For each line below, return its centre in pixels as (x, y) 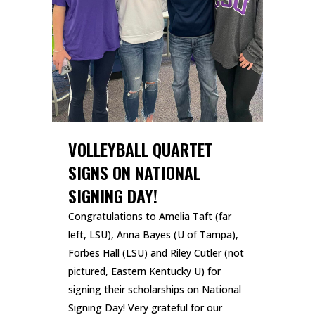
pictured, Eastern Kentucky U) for (144, 271)
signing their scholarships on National (155, 290)
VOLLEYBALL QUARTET (141, 149)
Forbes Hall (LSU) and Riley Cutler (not (156, 253)
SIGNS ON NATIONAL (134, 173)
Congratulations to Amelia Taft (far (150, 217)
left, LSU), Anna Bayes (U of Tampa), (153, 235)
